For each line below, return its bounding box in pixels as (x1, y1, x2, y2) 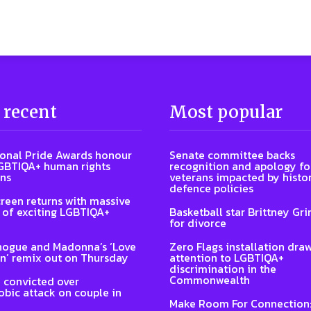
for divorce (169, 215, 226, 232)
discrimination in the (169, 260, 276, 278)
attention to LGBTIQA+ (169, 249, 284, 267)
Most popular (169, 101, 283, 124)
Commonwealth (169, 271, 250, 289)
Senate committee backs (169, 146, 295, 164)
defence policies (169, 180, 253, 197)
